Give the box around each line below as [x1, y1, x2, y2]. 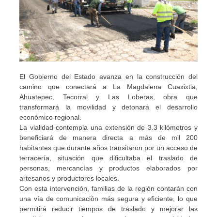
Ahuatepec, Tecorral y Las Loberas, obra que [19, 93, 198, 101]
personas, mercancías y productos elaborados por [19, 164, 198, 172]
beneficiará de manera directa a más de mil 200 [19, 134, 198, 142]
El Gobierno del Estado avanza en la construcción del [19, 73, 198, 81]
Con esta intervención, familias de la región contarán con [19, 185, 198, 193]
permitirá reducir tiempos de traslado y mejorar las [19, 205, 198, 213]
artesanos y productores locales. [19, 174, 119, 183]
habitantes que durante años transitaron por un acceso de [19, 144, 198, 152]
